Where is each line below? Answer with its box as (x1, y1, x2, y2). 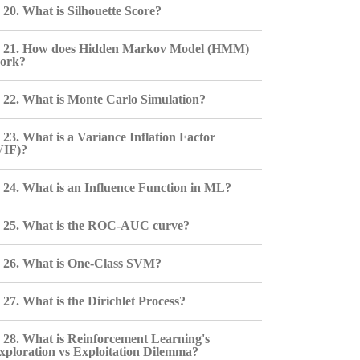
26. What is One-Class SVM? (2, 256, 162, 270)
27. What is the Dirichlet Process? (2, 294, 186, 308)
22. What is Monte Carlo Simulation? (2, 92, 206, 106)
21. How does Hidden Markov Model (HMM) (2, 42, 249, 55)
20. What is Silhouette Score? (2, 4, 162, 18)
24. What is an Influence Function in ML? (2, 181, 231, 194)
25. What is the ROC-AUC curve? (2, 219, 190, 232)
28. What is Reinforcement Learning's (2, 332, 210, 346)
